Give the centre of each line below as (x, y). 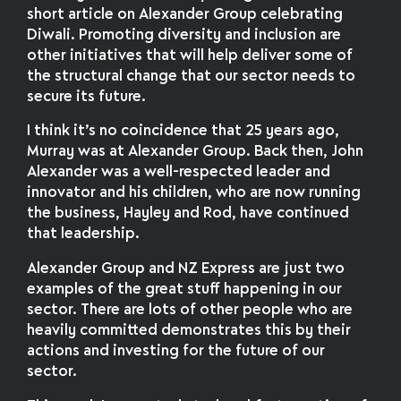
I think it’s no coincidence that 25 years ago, (183, 132)
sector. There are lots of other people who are (190, 311)
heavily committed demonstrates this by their (189, 331)
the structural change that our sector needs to (192, 76)
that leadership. (84, 235)
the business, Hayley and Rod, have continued (188, 214)
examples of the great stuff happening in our (185, 290)
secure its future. (87, 97)
